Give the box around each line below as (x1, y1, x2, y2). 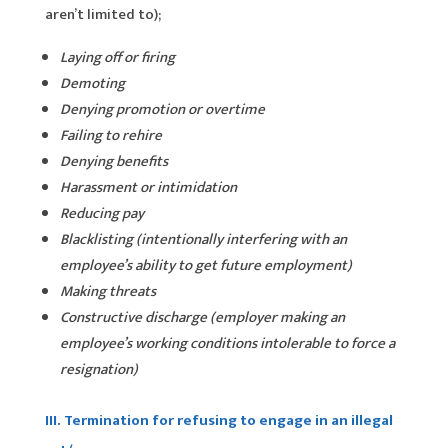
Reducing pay (59, 200, 144, 226)
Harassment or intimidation (59, 174, 237, 200)
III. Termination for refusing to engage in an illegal (44, 407, 393, 433)
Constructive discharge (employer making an (59, 304, 345, 330)
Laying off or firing (59, 44, 175, 70)
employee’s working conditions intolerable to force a (59, 330, 395, 356)
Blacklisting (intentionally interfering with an (59, 226, 347, 252)
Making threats (59, 278, 156, 304)
